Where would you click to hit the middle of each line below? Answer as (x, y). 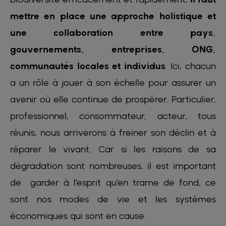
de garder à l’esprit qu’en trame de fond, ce (113, 183)
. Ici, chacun (191, 66)
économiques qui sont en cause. (81, 216)
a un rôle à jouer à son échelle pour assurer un (113, 83)
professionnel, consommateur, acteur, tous (113, 116)
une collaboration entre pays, (113, 33)
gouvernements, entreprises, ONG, (113, 49)
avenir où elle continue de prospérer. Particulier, (113, 99)
